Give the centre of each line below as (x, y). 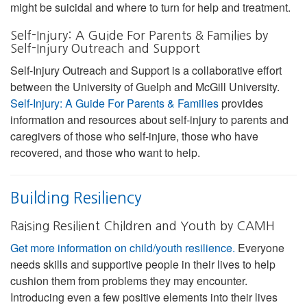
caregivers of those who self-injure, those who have (134, 136)
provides (241, 103)
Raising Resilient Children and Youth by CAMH (143, 226)
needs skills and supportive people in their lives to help (143, 264)
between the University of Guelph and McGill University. (145, 86)
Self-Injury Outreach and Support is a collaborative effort (146, 70)
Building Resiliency (76, 197)
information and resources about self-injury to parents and (149, 119)
